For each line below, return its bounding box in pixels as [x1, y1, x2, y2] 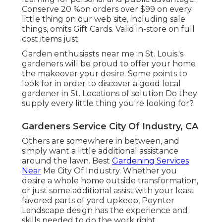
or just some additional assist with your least [22, 186, 194, 196]
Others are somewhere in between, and [22, 136, 179, 146]
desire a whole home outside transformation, [22, 176, 198, 186]
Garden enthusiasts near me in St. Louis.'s [22, 49, 183, 59]
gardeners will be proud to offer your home [22, 59, 196, 69]
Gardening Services [112, 156, 189, 166]
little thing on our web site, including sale [22, 14, 185, 24]
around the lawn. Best [22, 156, 112, 166]
